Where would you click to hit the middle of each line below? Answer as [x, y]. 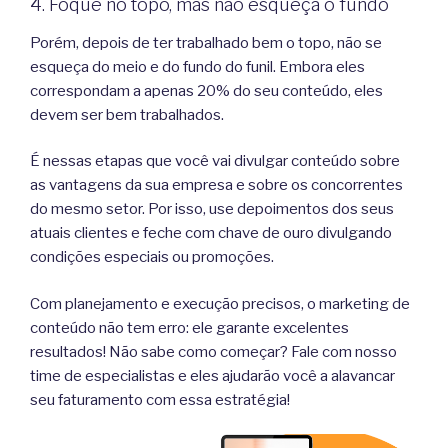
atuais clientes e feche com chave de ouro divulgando [211, 233]
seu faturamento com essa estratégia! [160, 399]
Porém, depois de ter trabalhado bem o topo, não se [206, 42]
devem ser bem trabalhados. [127, 114]
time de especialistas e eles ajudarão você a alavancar [212, 375]
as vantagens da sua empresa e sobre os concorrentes [216, 185]
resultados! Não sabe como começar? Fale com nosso [213, 351]
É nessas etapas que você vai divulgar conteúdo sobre [215, 161]
